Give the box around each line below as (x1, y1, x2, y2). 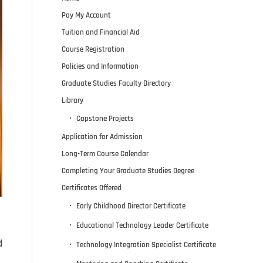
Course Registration (62, 44, 125, 54)
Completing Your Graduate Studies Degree (62, 166, 195, 176)
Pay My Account (62, 10, 112, 20)
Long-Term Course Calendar (62, 149, 149, 159)
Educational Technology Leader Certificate (76, 220, 209, 230)
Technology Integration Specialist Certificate (76, 240, 217, 249)
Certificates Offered (62, 183, 122, 193)
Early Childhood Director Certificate (76, 201, 186, 211)
